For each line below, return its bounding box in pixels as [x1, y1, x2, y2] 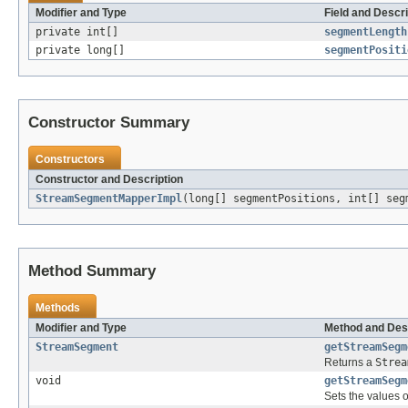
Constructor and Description [36, 173, 183, 187]
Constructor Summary [28, 114, 189, 132]
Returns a [324, 356, 375, 370]
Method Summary [28, 262, 156, 280]
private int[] [36, 25, 118, 39]
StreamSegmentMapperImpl [36, 192, 182, 206]
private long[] [36, 44, 125, 57]
